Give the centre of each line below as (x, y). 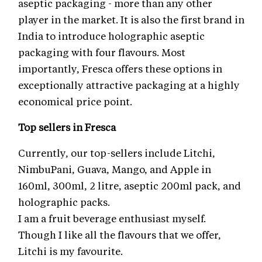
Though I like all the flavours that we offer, (120, 234)
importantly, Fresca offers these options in (120, 68)
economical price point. (75, 101)
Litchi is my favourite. (70, 251)
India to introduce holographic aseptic (111, 35)
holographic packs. (64, 201)
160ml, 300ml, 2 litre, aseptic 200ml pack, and (130, 185)
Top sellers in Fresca (67, 127)
